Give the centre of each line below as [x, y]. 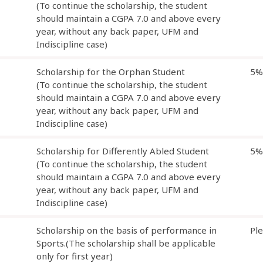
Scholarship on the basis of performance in [127, 230]
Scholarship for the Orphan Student [111, 72]
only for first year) [75, 256]
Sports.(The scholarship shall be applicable [126, 243]
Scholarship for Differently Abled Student [123, 151]
